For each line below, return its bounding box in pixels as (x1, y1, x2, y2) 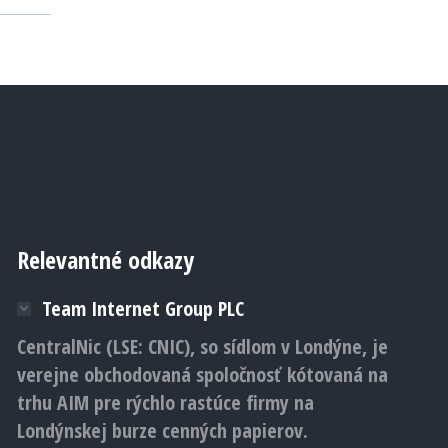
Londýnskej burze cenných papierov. (16, 417, 308, 444)
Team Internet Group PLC (41, 295, 244, 322)
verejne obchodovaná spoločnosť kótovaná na (16, 361, 388, 388)
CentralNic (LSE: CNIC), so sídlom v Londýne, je (16, 333, 388, 360)
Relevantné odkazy (16, 243, 194, 276)
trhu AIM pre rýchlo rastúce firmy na (16, 389, 314, 416)
